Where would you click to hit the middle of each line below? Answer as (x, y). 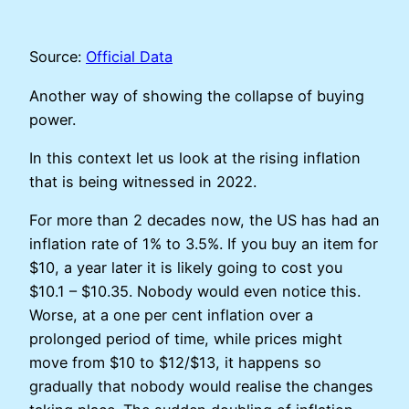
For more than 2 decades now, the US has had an (204, 220)
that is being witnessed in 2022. (145, 181)
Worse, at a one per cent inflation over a (171, 315)
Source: (58, 57)
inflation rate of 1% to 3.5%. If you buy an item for (204, 244)
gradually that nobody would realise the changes (201, 387)
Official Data (129, 57)
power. (52, 119)
